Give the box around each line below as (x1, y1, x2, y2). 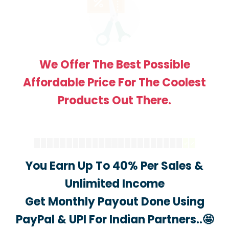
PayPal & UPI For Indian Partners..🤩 (15, 212, 214, 228)
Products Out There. (58, 93, 171, 109)
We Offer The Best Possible (39, 57, 190, 73)
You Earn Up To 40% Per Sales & (26, 158, 203, 174)
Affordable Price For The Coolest (23, 75, 206, 91)
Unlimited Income (64, 176, 165, 192)
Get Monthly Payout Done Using (25, 194, 204, 210)
